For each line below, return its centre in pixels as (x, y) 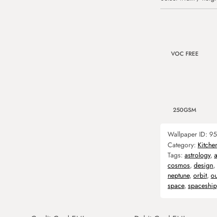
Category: (183, 145)
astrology (197, 155)
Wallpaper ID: (188, 134)
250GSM (185, 110)
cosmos (179, 165)
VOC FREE (185, 54)
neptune (178, 175)
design (203, 165)
